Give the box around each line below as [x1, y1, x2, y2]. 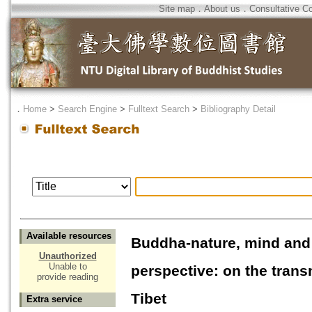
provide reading [37, 272, 98, 283]
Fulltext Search [128, 104, 189, 114]
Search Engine [58, 104, 117, 114]
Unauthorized [38, 251, 97, 262]
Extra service [26, 294, 82, 305]
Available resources [26, 231, 111, 242]
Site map [159, 3, 195, 14]
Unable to [48, 261, 87, 272]
